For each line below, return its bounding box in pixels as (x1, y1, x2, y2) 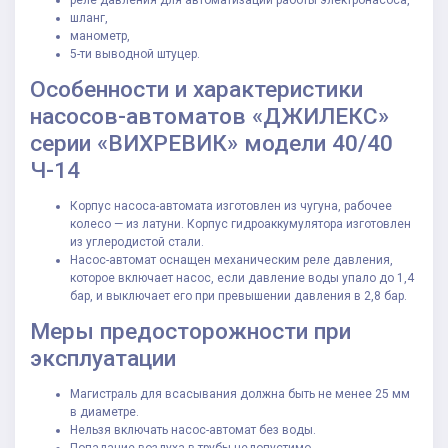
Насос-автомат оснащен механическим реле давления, (70, 253, 393, 268)
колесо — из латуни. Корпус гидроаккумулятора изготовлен (70, 217, 411, 232)
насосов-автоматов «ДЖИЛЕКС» (30, 103, 389, 131)
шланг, (70, 11, 108, 26)
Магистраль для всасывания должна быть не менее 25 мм (70, 387, 410, 402)
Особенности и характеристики (30, 76, 363, 104)
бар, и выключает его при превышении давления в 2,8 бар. (70, 289, 407, 304)
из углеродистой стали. (70, 235, 204, 250)
